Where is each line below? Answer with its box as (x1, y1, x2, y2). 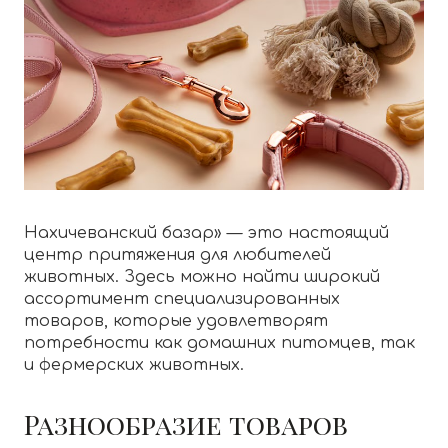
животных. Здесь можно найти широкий (24, 268, 380, 287)
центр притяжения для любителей (24, 246, 331, 265)
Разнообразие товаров (24, 406, 348, 443)
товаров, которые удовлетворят (24, 312, 328, 331)
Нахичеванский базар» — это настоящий (24, 224, 389, 243)
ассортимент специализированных (24, 290, 340, 309)
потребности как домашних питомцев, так (24, 334, 415, 353)
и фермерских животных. (24, 356, 244, 375)
